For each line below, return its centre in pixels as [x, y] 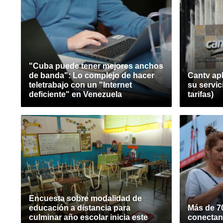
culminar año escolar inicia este [88, 217]
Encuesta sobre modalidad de [85, 198]
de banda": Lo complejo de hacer [92, 75]
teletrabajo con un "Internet [80, 85]
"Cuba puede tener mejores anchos [96, 66]
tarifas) [201, 94]
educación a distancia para [80, 208]
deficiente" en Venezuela [75, 94]
